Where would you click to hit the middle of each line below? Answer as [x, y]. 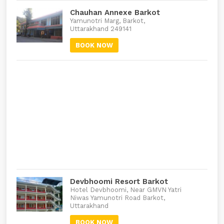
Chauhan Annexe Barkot [115, 12]
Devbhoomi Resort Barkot [119, 181]
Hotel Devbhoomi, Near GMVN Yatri [125, 190]
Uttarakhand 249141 [100, 29]
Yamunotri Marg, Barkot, [107, 21]
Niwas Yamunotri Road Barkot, [117, 198]
